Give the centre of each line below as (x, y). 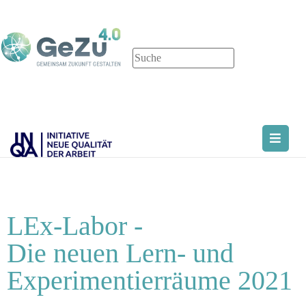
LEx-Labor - (75, 226)
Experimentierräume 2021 (150, 281)
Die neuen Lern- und (120, 253)
